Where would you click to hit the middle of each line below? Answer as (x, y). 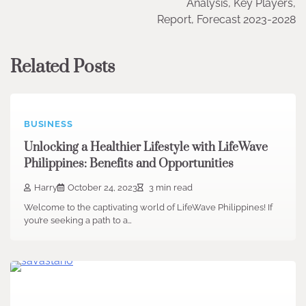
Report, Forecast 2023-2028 (226, 20)
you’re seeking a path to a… (78, 220)
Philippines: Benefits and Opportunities (129, 164)
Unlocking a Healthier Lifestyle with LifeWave (146, 148)
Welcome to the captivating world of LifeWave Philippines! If (148, 207)
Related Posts (62, 67)
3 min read (170, 187)
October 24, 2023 (102, 187)
